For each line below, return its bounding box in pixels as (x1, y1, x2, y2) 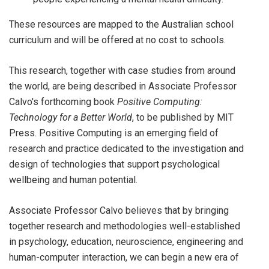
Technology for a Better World (9, 112, 132, 123)
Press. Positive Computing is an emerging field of (9, 127, 219, 139)
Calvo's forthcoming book (9, 96, 117, 107)
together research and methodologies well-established (9, 220, 240, 232)
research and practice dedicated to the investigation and (9, 143, 244, 154)
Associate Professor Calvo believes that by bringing (9, 205, 229, 216)
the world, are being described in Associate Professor (9, 80, 237, 92)
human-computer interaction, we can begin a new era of (9, 252, 239, 263)
